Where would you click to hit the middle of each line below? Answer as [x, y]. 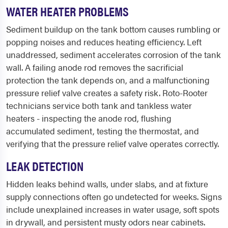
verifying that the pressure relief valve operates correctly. [112, 144]
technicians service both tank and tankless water [99, 106]
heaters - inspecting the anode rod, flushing [89, 118]
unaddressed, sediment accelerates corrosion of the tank [113, 55]
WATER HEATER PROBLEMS [67, 11]
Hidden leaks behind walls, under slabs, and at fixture [107, 184]
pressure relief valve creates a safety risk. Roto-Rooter [107, 93]
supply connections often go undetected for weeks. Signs [114, 197]
